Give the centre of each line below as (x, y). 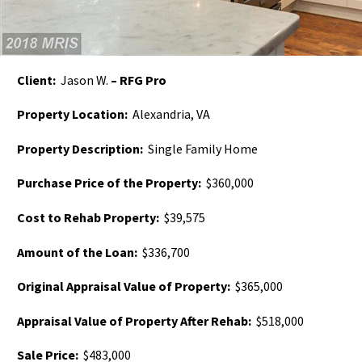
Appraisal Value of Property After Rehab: (134, 320)
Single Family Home (202, 148)
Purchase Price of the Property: (110, 183)
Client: (38, 80)
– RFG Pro (137, 80)
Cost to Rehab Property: (88, 217)
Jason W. (83, 80)
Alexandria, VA (169, 114)
